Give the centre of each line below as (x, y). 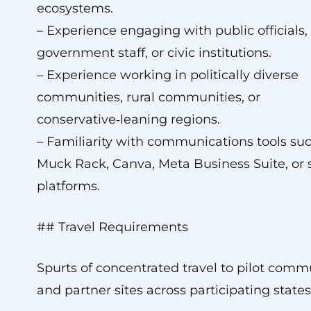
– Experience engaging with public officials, (172, 31)
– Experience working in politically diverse (167, 75)
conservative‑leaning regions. (128, 119)
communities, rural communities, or (148, 97)
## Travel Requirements (112, 227)
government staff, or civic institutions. (154, 53)
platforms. (68, 186)
